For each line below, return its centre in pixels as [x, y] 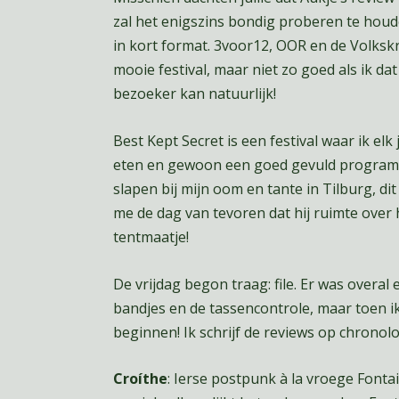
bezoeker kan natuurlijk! [196, 94]
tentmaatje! [151, 237]
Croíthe [140, 379]
